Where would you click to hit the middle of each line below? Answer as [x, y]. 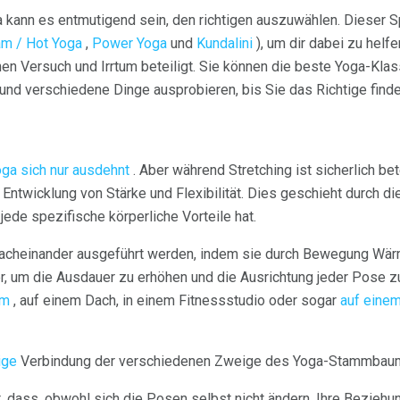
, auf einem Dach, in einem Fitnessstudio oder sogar [175, 300]
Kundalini [225, 44]
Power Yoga [129, 44]
